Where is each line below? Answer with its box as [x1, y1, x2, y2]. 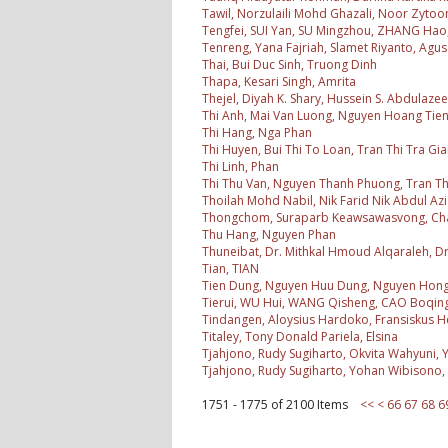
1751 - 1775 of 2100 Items [202, 396, 360, 414]
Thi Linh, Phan [202, 158, 279, 176]
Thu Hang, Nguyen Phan [202, 226, 336, 244]
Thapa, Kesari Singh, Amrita [202, 73, 356, 91]
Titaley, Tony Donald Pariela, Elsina [202, 328, 398, 346]
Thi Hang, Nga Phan [202, 124, 312, 142]
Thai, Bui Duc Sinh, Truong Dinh [202, 56, 377, 74]
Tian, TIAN [202, 260, 259, 278]
